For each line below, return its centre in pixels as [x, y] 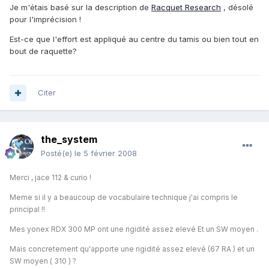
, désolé [237, 8]
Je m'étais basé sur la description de [80, 8]
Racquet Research [186, 8]
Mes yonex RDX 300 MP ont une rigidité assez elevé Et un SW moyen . [134, 229]
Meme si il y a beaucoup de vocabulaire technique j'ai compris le [124, 198]
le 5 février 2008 [106, 153]
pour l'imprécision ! [45, 20]
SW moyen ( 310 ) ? [43, 261]
